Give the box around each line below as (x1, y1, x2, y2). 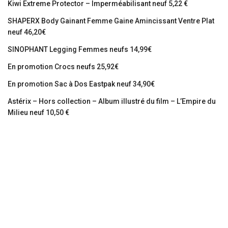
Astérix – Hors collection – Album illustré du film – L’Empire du (8, 97, 216, 106)
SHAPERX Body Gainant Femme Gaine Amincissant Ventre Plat (8, 17, 214, 25)
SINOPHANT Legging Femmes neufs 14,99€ (8, 45, 152, 54)
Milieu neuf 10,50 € (8, 108, 69, 117)
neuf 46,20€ (8, 28, 46, 37)
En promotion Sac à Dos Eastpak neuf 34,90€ (8, 80, 155, 89)
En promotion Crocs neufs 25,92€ (8, 63, 119, 71)
